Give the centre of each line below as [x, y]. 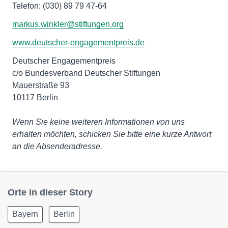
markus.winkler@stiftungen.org [68, 24]
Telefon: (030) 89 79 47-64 [60, 6]
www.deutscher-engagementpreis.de [78, 42]
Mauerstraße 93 [41, 85]
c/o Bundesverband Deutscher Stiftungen [86, 73]
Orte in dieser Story [50, 192]
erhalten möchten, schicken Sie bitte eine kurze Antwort [112, 134]
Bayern [25, 214]
